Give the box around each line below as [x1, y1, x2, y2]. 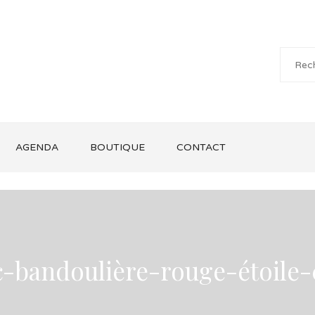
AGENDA [15, 141, 58, 153]
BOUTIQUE [90, 141, 145, 153]
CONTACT [176, 141, 226, 153]
